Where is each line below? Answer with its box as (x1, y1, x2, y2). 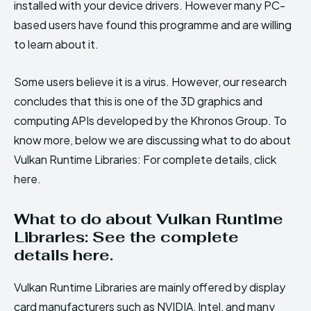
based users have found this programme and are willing (14, 17, 292, 32)
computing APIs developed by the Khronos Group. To (14, 112, 287, 128)
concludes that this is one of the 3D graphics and (14, 93, 262, 108)
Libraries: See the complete (14, 226, 239, 246)
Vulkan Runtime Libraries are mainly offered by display (14, 279, 285, 294)
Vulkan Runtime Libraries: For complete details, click (14, 151, 276, 167)
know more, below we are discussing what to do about (14, 132, 291, 147)
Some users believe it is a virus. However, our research (14, 74, 287, 89)
